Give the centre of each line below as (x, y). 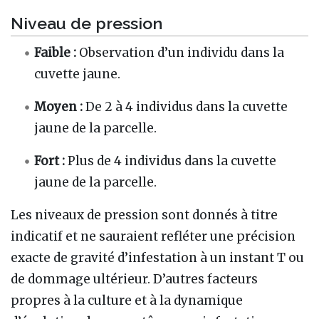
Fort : (50, 161)
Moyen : (59, 106)
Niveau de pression (87, 23)
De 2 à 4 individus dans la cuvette (185, 106)
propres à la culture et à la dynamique (127, 300)
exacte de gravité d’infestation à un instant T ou (157, 257)
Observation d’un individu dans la (181, 52)
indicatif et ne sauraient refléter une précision (153, 236)
